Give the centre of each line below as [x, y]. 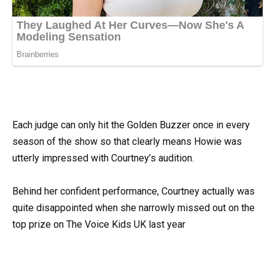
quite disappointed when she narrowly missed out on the [134, 207]
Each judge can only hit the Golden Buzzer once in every [131, 125]
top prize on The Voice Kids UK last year [99, 224]
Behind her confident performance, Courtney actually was [134, 191]
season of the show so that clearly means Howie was [127, 141]
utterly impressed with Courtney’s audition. [103, 158]
